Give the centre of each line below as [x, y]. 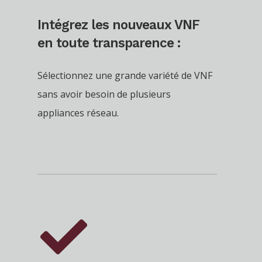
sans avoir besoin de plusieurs [104, 94]
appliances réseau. [78, 113]
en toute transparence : [109, 42]
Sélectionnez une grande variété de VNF [125, 75]
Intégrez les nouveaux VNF [118, 24]
